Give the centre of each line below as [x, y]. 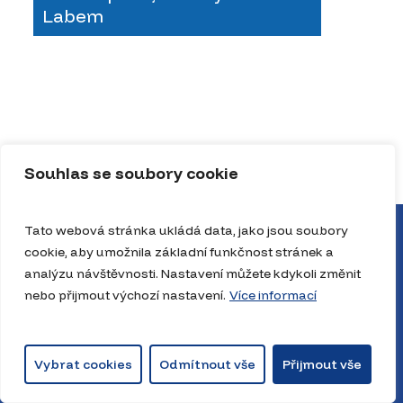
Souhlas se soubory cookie [131, 173]
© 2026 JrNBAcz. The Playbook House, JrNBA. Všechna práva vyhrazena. [201, 386]
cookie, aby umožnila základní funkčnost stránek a [179, 252]
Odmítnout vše [207, 364]
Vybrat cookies [83, 364]
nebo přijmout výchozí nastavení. [125, 295]
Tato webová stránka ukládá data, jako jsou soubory [186, 230]
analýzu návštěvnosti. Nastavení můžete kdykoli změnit [193, 273]
